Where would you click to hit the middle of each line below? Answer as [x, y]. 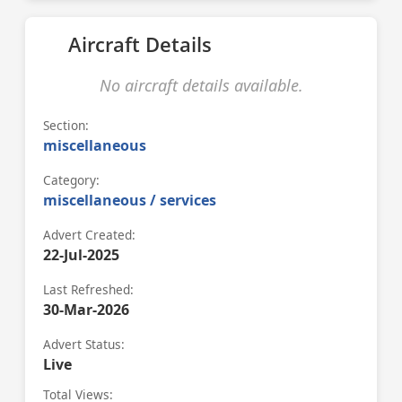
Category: [71, 180]
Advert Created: [89, 235]
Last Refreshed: [88, 289]
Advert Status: [84, 344]
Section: [66, 125]
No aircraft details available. [201, 85]
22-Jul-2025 [81, 255]
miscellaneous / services [130, 200]
